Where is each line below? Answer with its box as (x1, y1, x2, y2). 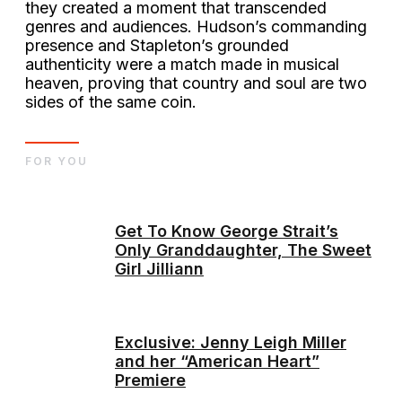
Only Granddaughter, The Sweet (115, 240, 371, 259)
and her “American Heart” (115, 351, 319, 371)
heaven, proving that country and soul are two (25, 74, 367, 93)
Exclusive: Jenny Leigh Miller (115, 332, 346, 352)
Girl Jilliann (115, 258, 204, 278)
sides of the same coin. (25, 92, 197, 112)
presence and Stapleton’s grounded (25, 36, 289, 56)
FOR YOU (25, 154, 88, 169)
